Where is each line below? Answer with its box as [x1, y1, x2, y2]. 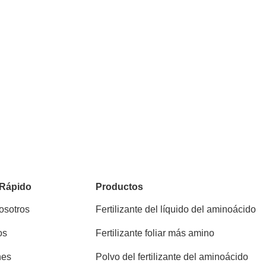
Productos [96, 182, 144, 192]
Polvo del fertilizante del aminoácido [96, 252, 249, 262]
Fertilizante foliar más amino [96, 228, 215, 238]
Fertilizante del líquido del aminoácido [96, 204, 256, 214]
